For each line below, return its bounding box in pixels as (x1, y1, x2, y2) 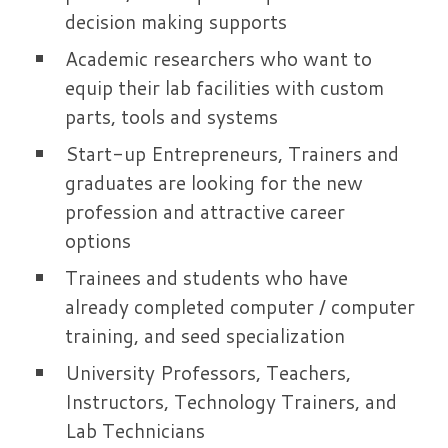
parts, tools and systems (65, 102, 278, 130)
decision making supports (65, 7, 287, 35)
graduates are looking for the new (65, 168, 363, 196)
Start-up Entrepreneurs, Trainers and (65, 139, 399, 167)
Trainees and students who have (65, 263, 348, 291)
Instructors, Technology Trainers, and (65, 387, 397, 415)
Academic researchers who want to (65, 44, 372, 72)
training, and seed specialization (65, 321, 345, 349)
